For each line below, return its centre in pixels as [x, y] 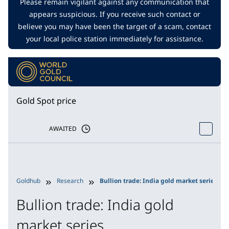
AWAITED [63, 128]
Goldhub [28, 180]
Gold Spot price [46, 100]
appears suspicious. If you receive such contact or [114, 14]
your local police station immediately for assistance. [114, 39]
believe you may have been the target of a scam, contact [114, 26]
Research [70, 180]
